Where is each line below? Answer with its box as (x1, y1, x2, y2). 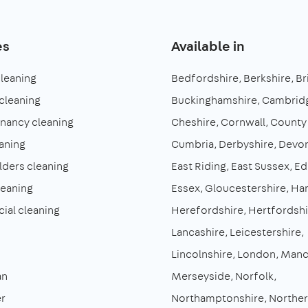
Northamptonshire (171, 290, 264, 305)
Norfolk (235, 268, 274, 283)
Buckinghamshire (171, 92, 257, 107)
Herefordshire (171, 202, 243, 217)
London (237, 246, 276, 261)
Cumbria (171, 136, 214, 151)
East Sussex (231, 158, 289, 173)
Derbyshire (219, 136, 274, 151)
